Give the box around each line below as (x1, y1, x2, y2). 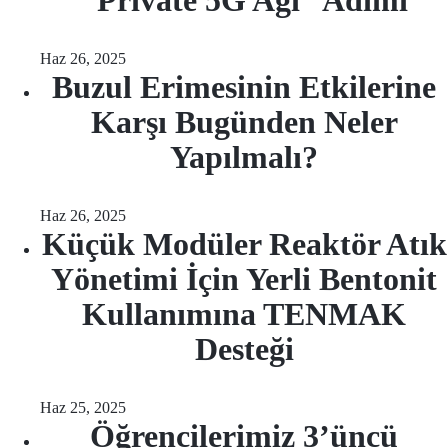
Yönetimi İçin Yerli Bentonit (51, 261, 437, 297)
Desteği (194, 331, 294, 367)
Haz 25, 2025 (40, 399, 126, 416)
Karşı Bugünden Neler (90, 104, 398, 140)
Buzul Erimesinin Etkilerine (52, 69, 436, 105)
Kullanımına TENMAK (82, 296, 406, 332)
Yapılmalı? (170, 139, 318, 175)
